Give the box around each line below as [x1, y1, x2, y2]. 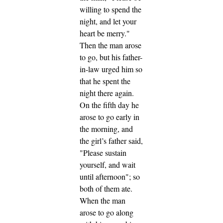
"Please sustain [80, 147, 126, 158]
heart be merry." [80, 28, 130, 39]
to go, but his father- [80, 52, 142, 63]
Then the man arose [80, 40, 141, 51]
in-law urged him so [80, 64, 142, 75]
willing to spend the [80, 4, 141, 15]
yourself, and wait [80, 159, 135, 170]
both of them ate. [80, 183, 132, 194]
